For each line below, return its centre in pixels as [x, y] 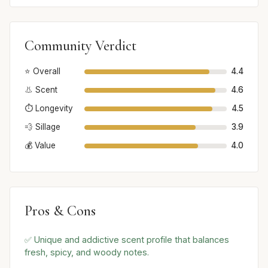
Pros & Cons [60, 211]
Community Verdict [80, 46]
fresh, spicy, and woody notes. [87, 252]
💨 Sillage [42, 127]
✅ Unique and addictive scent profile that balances [127, 240]
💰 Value [40, 146]
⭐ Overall [42, 71]
